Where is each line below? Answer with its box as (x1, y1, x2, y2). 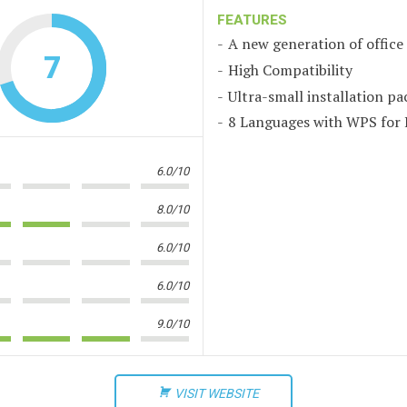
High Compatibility (228, 59, 352, 80)
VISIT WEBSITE (174, 386, 259, 401)
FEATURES (217, 12, 287, 28)
